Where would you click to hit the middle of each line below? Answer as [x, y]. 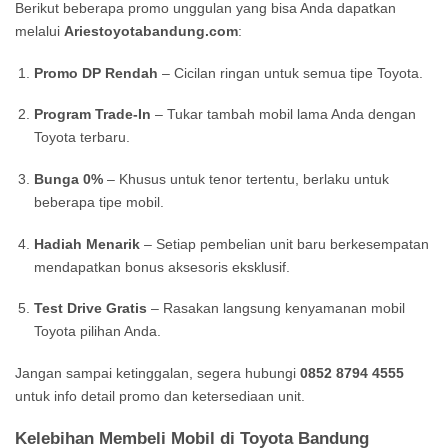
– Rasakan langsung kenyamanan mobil [275, 308]
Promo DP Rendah [95, 72]
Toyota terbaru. [81, 137]
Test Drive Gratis [90, 308]
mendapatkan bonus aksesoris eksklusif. [161, 266]
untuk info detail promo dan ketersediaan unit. [160, 396]
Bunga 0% [68, 178]
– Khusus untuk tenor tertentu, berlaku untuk [245, 178]
